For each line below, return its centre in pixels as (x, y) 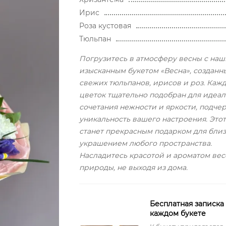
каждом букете (178, 213)
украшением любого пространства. (145, 143)
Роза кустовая (105, 26)
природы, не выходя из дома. (133, 167)
